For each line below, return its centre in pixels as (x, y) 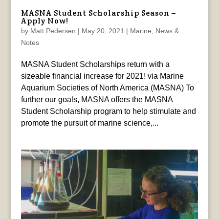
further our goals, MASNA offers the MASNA (97, 99)
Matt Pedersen (53, 31)
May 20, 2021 (103, 31)
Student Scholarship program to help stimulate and (108, 111)
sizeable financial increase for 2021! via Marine (102, 76)
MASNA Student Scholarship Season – (98, 13)
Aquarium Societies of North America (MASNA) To (107, 88)
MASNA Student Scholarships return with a (95, 64)
